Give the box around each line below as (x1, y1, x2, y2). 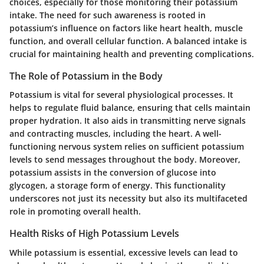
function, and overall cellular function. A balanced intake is (9, 35, 247, 47)
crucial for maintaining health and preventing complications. (9, 48, 254, 60)
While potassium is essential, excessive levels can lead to (9, 246, 238, 258)
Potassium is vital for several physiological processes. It (9, 89, 233, 101)
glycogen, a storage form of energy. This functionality (9, 180, 226, 192)
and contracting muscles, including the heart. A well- (9, 128, 222, 140)
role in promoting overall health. (9, 206, 141, 217)
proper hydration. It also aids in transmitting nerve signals (9, 115, 246, 127)
